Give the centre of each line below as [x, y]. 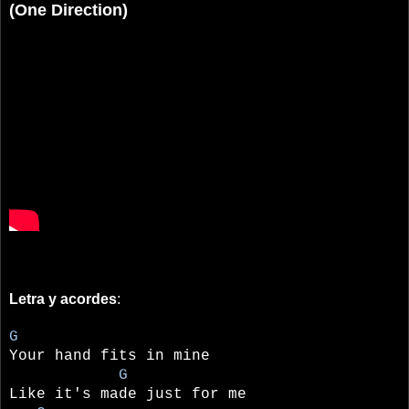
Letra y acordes [63, 299]
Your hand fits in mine [110, 356]
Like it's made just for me [128, 394]
